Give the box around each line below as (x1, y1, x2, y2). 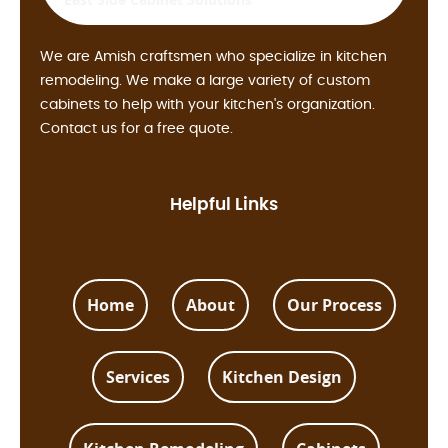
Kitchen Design (222, 366, 342, 389)
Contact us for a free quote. (40, 122, 233, 137)
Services (106, 366, 170, 389)
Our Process (286, 294, 382, 317)
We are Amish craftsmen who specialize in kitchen (40, 50, 387, 65)
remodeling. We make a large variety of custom (40, 74, 370, 89)
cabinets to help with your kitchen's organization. (40, 98, 375, 113)
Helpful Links (170, 196, 278, 214)
